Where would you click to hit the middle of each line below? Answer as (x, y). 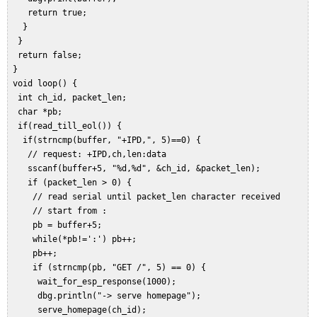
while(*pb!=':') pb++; (77, 240)
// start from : (62, 211)
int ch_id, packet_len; (72, 98)
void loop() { (47, 84)
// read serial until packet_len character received (149, 197)
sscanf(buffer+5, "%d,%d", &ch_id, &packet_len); (139, 169)
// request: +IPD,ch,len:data (92, 155)
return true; (52, 13)
